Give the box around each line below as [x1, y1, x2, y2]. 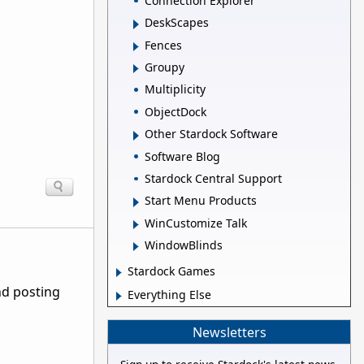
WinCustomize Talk [145, 214, 247, 231]
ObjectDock [145, 103, 206, 119]
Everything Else [128, 287, 211, 303]
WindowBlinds [145, 237, 223, 253]
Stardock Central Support [145, 170, 282, 186]
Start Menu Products [145, 193, 257, 209]
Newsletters [192, 323, 266, 341]
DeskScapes [145, 15, 209, 31]
